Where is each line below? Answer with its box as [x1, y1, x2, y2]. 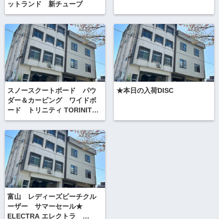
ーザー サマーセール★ [7, 203, 89, 211]
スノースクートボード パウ [7, 87, 96, 95]
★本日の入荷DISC [116, 87, 174, 95]
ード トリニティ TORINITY [7, 107, 96, 114]
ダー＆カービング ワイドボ [7, 97, 96, 105]
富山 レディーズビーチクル [7, 193, 96, 201]
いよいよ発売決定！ [7, 116, 69, 124]
